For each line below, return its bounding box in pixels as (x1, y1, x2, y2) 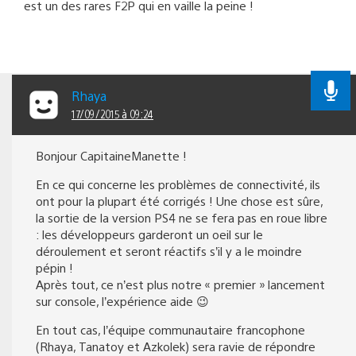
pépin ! (36, 259, 73, 275)
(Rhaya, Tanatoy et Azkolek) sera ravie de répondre (36, 338, 315, 354)
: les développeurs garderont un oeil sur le (36, 226, 263, 242)
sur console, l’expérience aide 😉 (36, 292, 209, 308)
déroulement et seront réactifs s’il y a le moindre (36, 242, 302, 258)
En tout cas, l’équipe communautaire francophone (36, 321, 305, 337)
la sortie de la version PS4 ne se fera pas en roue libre (36, 209, 327, 225)
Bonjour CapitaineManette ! (36, 147, 187, 163)
